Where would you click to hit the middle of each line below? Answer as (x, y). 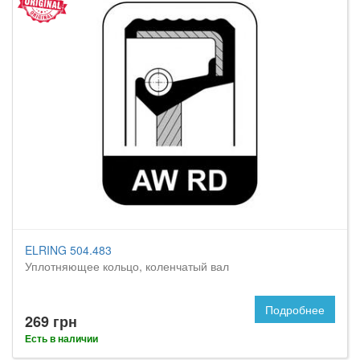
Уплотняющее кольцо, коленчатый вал (127, 266)
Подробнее (295, 309)
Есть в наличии (61, 338)
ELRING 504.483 (68, 250)
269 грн (51, 321)
